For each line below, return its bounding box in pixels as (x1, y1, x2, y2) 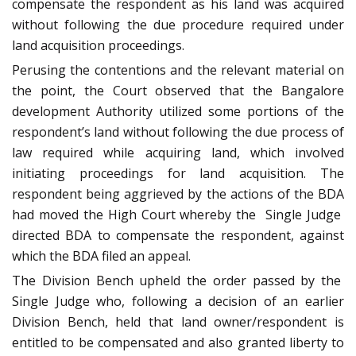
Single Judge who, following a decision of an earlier (12, 292, 344, 310)
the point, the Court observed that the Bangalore (12, 81, 344, 99)
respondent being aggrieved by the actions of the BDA (12, 184, 344, 203)
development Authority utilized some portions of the (12, 102, 344, 120)
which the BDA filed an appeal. (12, 246, 191, 265)
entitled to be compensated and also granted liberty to (12, 333, 344, 351)
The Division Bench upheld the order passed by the (12, 271, 344, 289)
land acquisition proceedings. (12, 36, 184, 54)
